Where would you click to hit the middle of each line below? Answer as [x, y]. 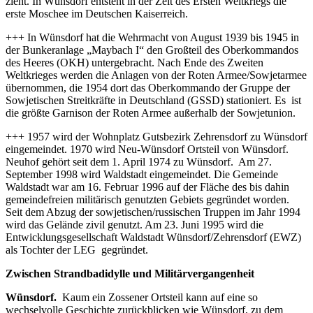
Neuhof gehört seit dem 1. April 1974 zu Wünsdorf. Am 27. [139, 161]
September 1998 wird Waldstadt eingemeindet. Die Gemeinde [142, 174]
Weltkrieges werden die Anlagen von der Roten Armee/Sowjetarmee [156, 75]
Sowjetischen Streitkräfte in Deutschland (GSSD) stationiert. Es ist [153, 100]
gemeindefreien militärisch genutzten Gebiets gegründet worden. [147, 199]
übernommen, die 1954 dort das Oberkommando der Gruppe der [148, 87]
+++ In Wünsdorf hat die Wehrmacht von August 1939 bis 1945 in [152, 37]
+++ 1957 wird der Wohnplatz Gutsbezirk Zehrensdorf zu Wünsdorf [156, 136]
